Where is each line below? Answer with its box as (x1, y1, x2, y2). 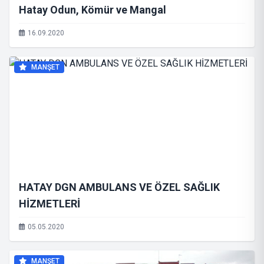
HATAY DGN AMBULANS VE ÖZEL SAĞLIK (19, 181, 220, 193)
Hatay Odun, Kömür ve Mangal (19, 4, 166, 16)
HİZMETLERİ (19, 197, 80, 210)
